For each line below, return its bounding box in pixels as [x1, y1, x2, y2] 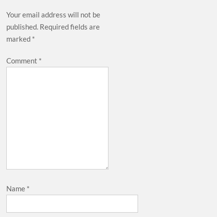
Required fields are [40, 22, 100, 31]
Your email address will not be [6, 10, 101, 19]
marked [6, 34, 32, 43]
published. [6, 22, 39, 31]
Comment [6, 56, 39, 65]
